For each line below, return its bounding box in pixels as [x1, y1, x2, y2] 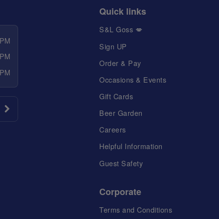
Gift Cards [99, 91, 133, 101]
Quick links [99, 5, 147, 18]
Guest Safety [99, 157, 143, 168]
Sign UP [99, 41, 127, 51]
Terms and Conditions [99, 204, 173, 215]
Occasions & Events [99, 74, 167, 85]
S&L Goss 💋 [99, 24, 143, 35]
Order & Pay [99, 57, 141, 68]
